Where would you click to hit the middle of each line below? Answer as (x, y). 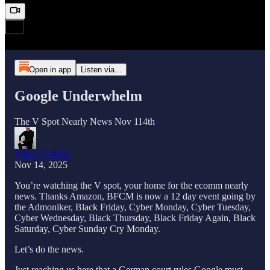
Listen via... (101, 70)
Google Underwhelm (78, 96)
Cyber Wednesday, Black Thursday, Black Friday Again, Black (135, 218)
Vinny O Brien (43, 154)
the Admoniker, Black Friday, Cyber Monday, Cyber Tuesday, (133, 207)
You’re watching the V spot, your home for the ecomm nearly (131, 185)
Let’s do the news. (49, 249)
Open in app (50, 70)
